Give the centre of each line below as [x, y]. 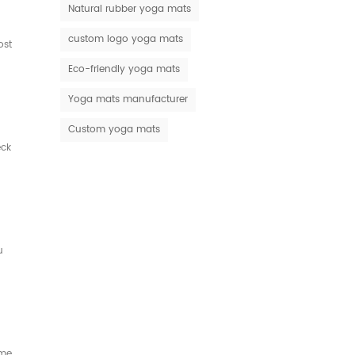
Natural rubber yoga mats [130, 10]
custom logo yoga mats [126, 40]
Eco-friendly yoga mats [124, 70]
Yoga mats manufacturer [128, 100]
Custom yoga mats [114, 130]
